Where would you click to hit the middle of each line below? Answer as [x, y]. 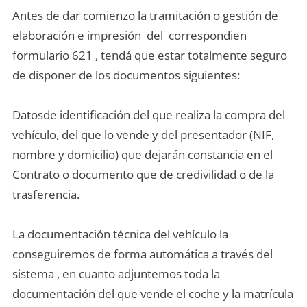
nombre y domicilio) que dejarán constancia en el [143, 154]
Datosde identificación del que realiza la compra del [149, 114]
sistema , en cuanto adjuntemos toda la [116, 273]
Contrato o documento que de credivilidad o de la [143, 174]
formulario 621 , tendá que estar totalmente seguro [150, 55]
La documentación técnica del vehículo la [120, 234]
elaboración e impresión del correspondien [130, 35]
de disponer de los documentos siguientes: [126, 75]
